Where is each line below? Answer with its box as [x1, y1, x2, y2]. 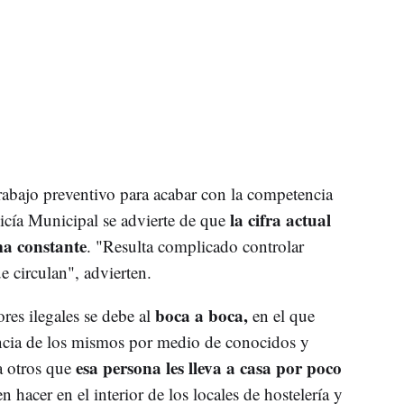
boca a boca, [154, 302, 248, 327]
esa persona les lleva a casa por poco [75, 354, 342, 380]
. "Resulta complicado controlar [86, 234, 304, 257]
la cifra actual [225, 207, 331, 232]
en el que [247, 303, 315, 326]
